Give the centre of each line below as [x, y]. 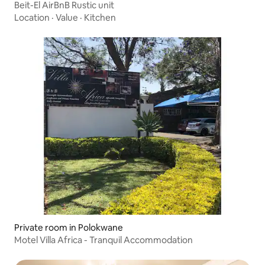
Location [32, 17]
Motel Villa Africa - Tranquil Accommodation [104, 240]
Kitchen [100, 17]
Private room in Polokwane [69, 227]
